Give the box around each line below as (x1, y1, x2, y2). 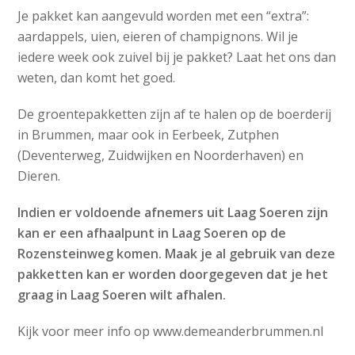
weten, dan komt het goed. (17, 69, 176, 86)
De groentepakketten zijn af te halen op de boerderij (17, 105, 332, 123)
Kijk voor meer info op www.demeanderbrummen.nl (17, 323, 324, 340)
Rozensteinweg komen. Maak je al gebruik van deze (17, 245, 336, 262)
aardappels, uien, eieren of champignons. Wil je (17, 28, 299, 45)
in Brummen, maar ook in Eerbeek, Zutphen (17, 126, 280, 143)
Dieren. (17, 167, 61, 185)
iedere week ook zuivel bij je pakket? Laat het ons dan (17, 48, 337, 66)
